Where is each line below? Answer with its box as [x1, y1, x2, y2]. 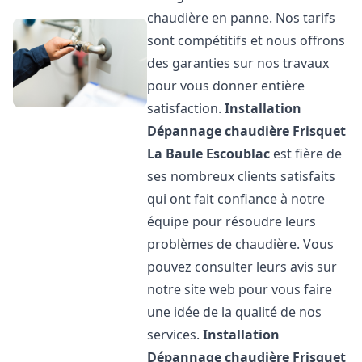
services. [147, 326, 204, 343]
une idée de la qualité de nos [147, 303, 322, 321]
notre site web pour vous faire [147, 280, 333, 298]
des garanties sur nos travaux [147, 54, 330, 72]
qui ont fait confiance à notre [147, 190, 326, 208]
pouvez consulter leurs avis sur [147, 258, 338, 276]
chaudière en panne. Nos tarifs [147, 9, 336, 27]
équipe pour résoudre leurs [147, 213, 317, 230]
